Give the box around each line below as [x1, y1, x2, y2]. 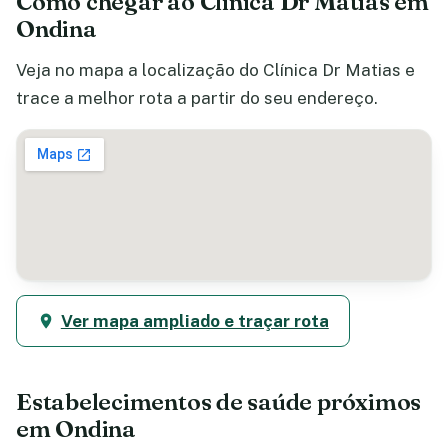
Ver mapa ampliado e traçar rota [60, 310, 329, 331]
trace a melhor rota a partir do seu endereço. [16, 87, 378, 108]
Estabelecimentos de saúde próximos [16, 387, 422, 417]
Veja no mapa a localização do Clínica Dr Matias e [16, 59, 415, 80]
